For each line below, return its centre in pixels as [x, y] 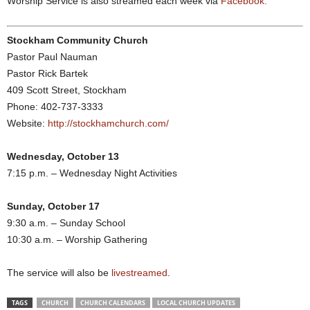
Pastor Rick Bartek [47, 73]
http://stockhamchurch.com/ [108, 123]
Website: [27, 123]
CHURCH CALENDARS [113, 303]
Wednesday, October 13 [63, 156]
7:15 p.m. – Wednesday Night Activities [92, 173]
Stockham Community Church [77, 40]
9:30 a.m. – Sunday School [66, 223]
